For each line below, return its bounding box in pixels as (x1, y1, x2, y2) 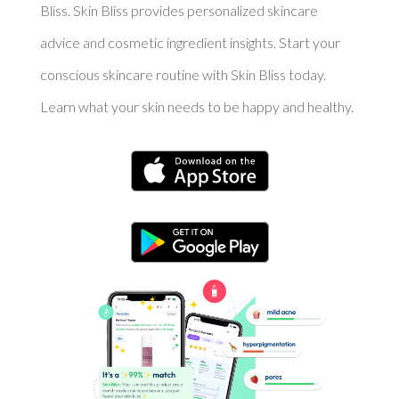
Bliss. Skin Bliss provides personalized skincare (39, 2, 318, 20)
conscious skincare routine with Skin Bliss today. (39, 66, 326, 84)
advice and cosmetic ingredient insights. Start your (39, 34, 340, 52)
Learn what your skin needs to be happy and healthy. (39, 98, 354, 116)
